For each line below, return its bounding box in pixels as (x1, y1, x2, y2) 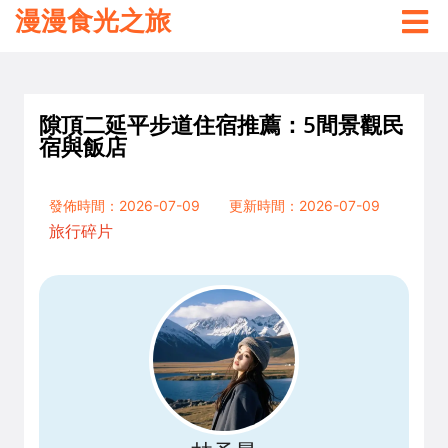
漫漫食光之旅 (15, 6, 171, 36)
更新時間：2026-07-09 (229, 197, 380, 214)
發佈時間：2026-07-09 (49, 197, 200, 214)
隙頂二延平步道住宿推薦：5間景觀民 (39, 109, 404, 140)
